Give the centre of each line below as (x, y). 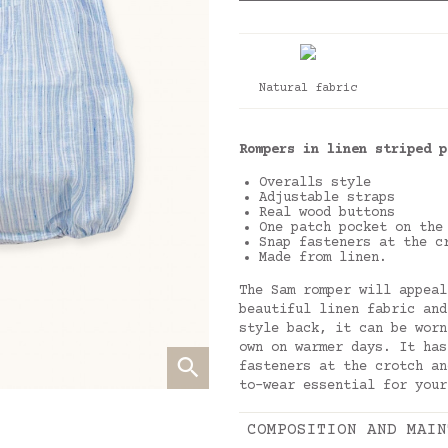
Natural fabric (308, 88)
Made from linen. (323, 258)
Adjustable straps (331, 198)
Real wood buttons (327, 213)
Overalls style (319, 183)
